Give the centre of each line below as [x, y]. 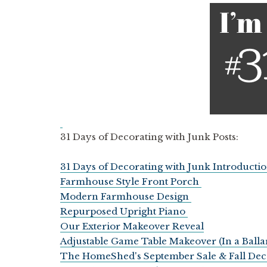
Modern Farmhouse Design [125, 197]
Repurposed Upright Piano [124, 212]
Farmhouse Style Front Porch [131, 182]
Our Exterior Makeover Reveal [132, 226]
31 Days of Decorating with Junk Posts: [149, 137]
